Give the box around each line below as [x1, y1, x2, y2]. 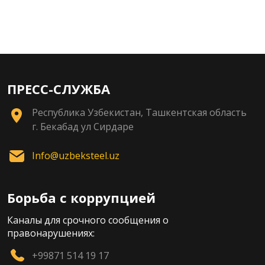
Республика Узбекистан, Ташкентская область [32, 105, 247, 119]
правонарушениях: [7, 226, 95, 240]
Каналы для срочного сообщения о [7, 213, 169, 227]
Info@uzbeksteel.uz [32, 148, 119, 162]
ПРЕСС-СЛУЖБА [7, 79, 110, 98]
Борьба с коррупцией [7, 188, 156, 206]
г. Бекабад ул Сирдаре [32, 119, 134, 133]
